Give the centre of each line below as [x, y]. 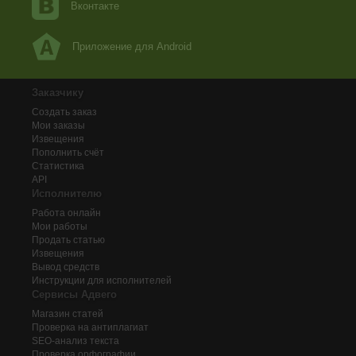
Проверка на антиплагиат [90, 327]
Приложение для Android [132, 46]
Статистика [58, 166]
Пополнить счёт [68, 153]
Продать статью [68, 240]
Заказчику [58, 93]
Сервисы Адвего [74, 294]
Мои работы [60, 226]
